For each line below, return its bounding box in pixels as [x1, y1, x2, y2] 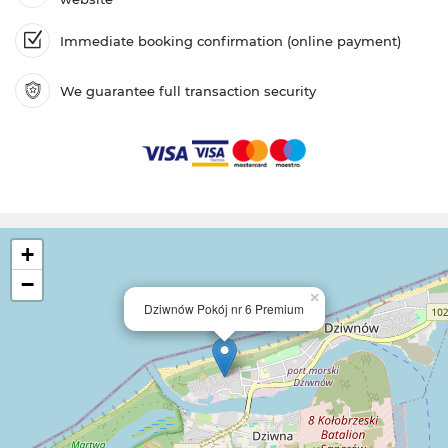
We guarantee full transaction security [60, 82, 316, 99]
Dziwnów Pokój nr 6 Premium [144, 300, 304, 317]
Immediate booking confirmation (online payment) [60, 32, 401, 49]
